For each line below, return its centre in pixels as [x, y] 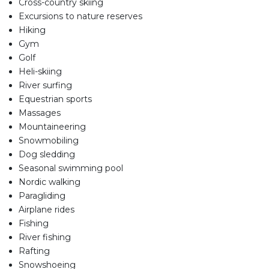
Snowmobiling [49, 141]
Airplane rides [47, 210]
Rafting [34, 251]
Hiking [32, 30]
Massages [40, 113]
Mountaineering [52, 127]
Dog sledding [47, 155]
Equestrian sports [55, 99]
